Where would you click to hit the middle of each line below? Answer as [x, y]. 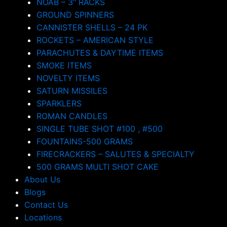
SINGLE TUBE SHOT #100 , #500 [100, 129]
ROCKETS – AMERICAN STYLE [95, 40]
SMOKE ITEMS [64, 65]
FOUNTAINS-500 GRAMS [85, 141]
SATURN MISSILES [72, 91]
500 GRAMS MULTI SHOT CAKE [98, 167]
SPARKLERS [59, 103]
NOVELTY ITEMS [68, 78]
